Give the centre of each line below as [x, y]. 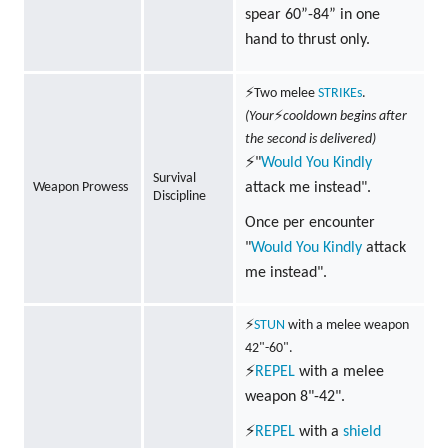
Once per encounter [309, 223]
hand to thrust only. [307, 40]
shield [361, 432]
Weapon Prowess [80, 188]
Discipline [179, 197]
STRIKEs [339, 94]
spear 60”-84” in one [312, 15]
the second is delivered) [310, 140]
